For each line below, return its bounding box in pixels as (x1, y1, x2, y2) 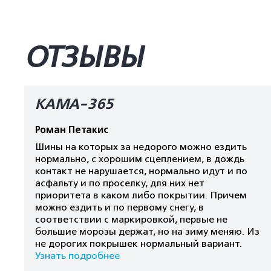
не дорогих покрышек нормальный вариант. (35, 238, 242, 249)
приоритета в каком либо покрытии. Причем (35, 190, 247, 201)
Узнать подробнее (35, 250, 120, 261)
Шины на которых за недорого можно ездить (35, 142, 247, 152)
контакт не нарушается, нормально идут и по (35, 166, 247, 177)
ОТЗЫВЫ (24, 41, 143, 74)
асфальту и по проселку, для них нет (35, 178, 204, 189)
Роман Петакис (35, 124, 108, 136)
